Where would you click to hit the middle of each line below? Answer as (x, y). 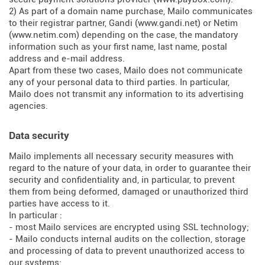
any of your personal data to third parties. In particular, (119, 82)
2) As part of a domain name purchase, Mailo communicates (131, 11)
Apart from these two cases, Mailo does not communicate (126, 70)
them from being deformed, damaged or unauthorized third (129, 192)
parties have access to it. (59, 203)
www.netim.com (44, 35)
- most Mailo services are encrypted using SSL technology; (129, 227)
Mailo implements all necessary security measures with (121, 156)
